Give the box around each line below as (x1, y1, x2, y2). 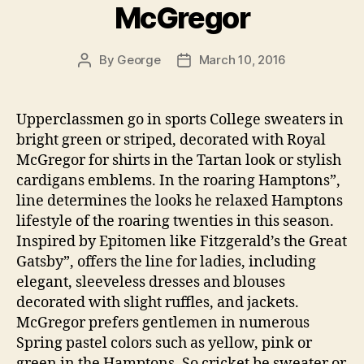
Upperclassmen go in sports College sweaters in (16, 110, 344, 129)
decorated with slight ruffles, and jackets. (16, 292, 299, 312)
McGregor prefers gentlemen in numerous (16, 313, 310, 332)
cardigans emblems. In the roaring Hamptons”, (16, 171, 340, 190)
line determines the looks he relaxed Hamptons (16, 191, 343, 210)
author (83, 70, 122, 86)
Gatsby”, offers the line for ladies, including (16, 252, 316, 271)
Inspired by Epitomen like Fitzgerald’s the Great (16, 232, 347, 251)
